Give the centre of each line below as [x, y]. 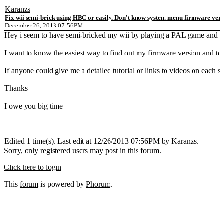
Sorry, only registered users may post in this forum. [82, 151]
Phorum [98, 184]
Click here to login [33, 167]
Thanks [16, 88]
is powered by [62, 184]
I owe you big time [34, 106]
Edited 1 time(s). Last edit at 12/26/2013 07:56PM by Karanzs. [102, 141]
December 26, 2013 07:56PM [44, 25]
